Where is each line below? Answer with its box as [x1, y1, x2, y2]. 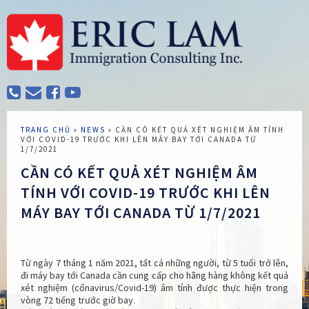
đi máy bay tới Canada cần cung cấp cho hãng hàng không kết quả [21, 269, 288, 282]
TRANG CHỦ [21, 124, 71, 134]
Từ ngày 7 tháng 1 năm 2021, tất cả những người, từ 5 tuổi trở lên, [21, 257, 288, 270]
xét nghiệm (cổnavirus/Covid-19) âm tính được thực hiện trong [21, 281, 288, 295]
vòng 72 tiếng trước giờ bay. [21, 294, 135, 307]
